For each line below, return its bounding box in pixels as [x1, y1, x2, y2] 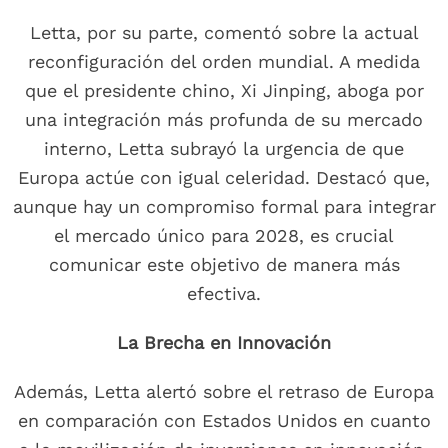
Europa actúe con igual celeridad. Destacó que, [18, 167, 430, 189]
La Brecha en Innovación [117, 332, 331, 354]
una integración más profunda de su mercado [25, 109, 423, 131]
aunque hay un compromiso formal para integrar [12, 196, 436, 218]
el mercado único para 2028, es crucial [54, 225, 394, 247]
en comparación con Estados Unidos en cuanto [17, 410, 431, 432]
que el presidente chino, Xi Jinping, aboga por [24, 80, 424, 102]
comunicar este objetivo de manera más [48, 254, 400, 276]
